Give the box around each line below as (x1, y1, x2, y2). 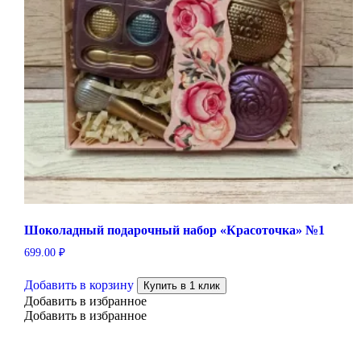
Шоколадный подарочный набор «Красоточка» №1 (23, 223, 325, 238)
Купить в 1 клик (143, 280, 220, 293)
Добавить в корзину (23, 278, 134, 293)
